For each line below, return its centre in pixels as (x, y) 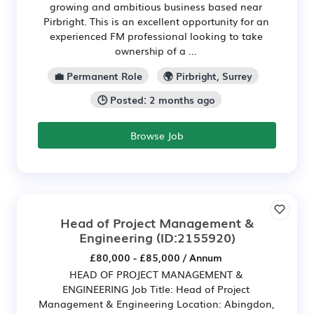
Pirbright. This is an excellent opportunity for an (156, 21)
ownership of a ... (156, 51)
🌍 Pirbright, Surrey (208, 76)
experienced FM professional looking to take (156, 36)
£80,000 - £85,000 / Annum (156, 257)
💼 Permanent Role (98, 76)
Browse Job (157, 135)
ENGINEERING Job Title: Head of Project (156, 288)
